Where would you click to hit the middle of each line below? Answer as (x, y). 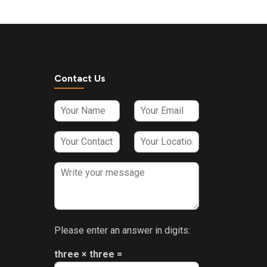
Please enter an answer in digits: (122, 230)
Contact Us (80, 78)
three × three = (88, 254)
